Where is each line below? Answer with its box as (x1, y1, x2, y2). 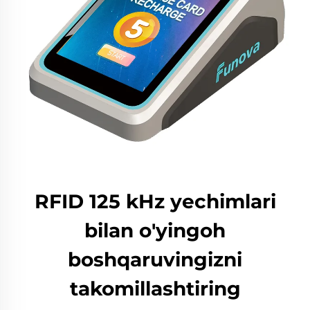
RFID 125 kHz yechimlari (34, 190, 276, 213)
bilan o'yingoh (84, 219, 226, 242)
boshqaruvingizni (68, 248, 242, 271)
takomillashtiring (69, 277, 241, 300)
